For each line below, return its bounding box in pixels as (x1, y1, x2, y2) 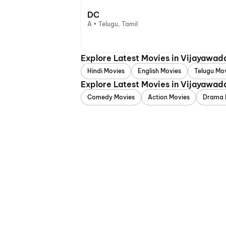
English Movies (138, 67, 181, 75)
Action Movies (148, 93, 190, 101)
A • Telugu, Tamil (87, 20, 138, 28)
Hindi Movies (87, 67, 125, 75)
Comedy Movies (87, 93, 135, 101)
